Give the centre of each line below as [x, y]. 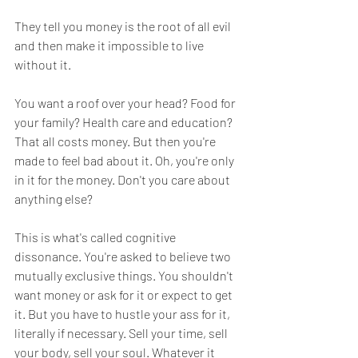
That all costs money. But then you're [116, 141]
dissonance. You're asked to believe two [124, 256]
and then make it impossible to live [110, 45]
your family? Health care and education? [125, 121]
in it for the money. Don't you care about [123, 179]
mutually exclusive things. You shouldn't [125, 275]
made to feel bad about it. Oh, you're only [125, 160]
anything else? [54, 198]
